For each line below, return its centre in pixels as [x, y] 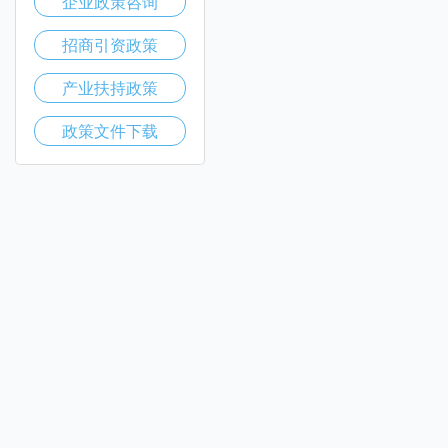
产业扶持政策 [110, 87]
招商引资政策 [110, 44]
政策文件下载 [110, 130]
